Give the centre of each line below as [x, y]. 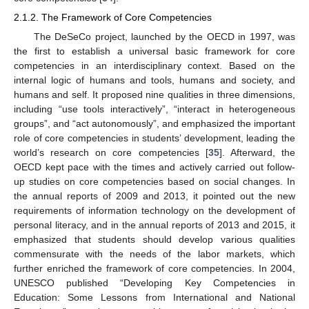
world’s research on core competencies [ [111, 152]
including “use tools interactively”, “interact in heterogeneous [154, 109]
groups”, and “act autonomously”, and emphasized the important [154, 123]
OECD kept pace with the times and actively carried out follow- [154, 167]
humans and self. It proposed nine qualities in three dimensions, [154, 94]
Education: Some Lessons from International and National [154, 297]
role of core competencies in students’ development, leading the [154, 138]
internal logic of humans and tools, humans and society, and [154, 80]
